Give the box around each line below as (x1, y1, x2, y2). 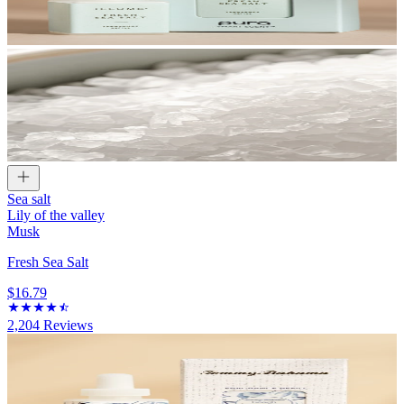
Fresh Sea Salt (7, 254, 88, 271)
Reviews (40, 317, 93, 334)
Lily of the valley (7, 207, 105, 224)
